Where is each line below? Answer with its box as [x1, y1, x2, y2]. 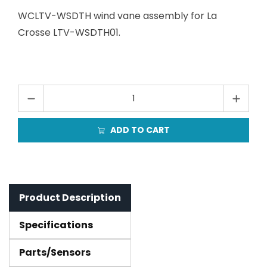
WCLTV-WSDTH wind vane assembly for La [18, 9, 217, 23]
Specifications [19, 218, 93, 232]
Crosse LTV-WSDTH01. [18, 26, 120, 39]
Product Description [19, 191, 121, 204]
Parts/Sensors [19, 246, 91, 259]
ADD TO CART [110, 124, 170, 136]
